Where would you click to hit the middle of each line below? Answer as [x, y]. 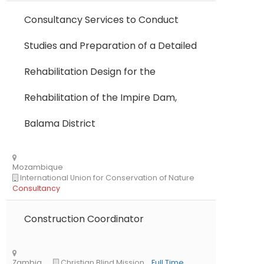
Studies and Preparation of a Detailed [110, 46]
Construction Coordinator [84, 219]
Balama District [60, 123]
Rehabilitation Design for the [90, 72]
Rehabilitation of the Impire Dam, [100, 98]
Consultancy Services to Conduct [101, 20]
